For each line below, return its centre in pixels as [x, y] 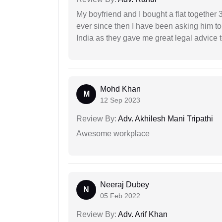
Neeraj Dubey [125, 185]
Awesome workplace [113, 134]
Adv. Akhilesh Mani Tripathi [165, 119]
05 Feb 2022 [120, 196]
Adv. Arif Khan [142, 215]
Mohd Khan [120, 89]
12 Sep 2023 [120, 100]
